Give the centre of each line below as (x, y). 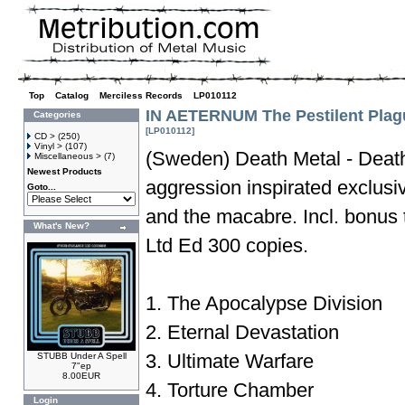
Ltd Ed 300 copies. (227, 245)
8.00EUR (81, 376)
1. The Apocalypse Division (264, 303)
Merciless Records (141, 95)
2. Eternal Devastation (242, 332)
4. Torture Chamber (230, 390)
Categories (57, 114)
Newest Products (65, 171)
